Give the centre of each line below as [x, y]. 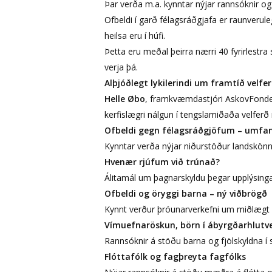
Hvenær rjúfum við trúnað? [162, 161]
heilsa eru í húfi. [135, 35]
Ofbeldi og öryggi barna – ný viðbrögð [186, 193]
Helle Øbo [125, 98]
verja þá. [121, 67]
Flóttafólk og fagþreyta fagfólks [175, 256]
